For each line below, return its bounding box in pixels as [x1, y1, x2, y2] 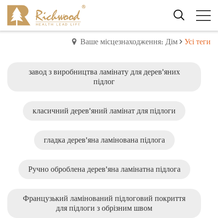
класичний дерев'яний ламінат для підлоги [33, 106, 176, 115]
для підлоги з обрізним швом [56, 203, 152, 213]
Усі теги [184, 37, 211, 46]
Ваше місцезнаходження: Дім [80, 37, 178, 46]
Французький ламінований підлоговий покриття [23, 194, 185, 203]
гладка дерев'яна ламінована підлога [43, 135, 165, 145]
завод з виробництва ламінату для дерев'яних [28, 67, 180, 76]
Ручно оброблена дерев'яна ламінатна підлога [28, 164, 181, 174]
